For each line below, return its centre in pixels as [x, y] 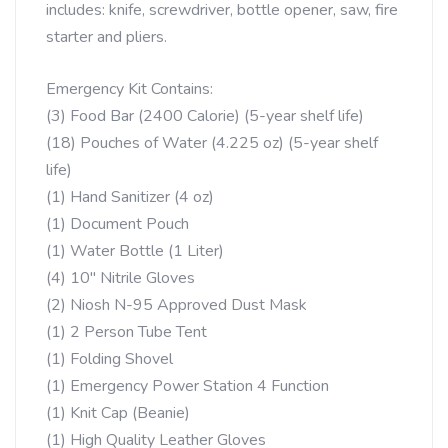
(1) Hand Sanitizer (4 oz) [130, 197]
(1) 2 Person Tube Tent [126, 332]
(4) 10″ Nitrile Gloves [120, 278]
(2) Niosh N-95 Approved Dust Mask [176, 305]
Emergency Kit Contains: [129, 89]
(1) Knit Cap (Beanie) [118, 413]
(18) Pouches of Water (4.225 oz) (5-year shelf [212, 143]
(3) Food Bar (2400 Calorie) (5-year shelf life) [205, 116]
